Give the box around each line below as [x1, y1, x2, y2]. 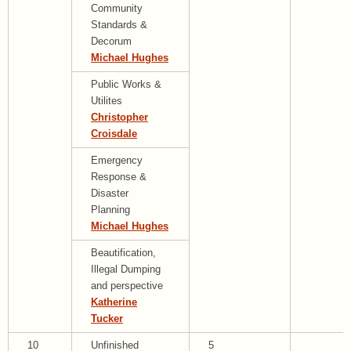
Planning [91, 204, 130, 216]
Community [91, 3, 143, 15]
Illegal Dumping [91, 264, 161, 276]
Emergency [91, 155, 143, 167]
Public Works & [91, 79, 161, 91]
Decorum [91, 36, 132, 48]
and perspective [91, 280, 163, 292]
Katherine [91, 297, 137, 309]
